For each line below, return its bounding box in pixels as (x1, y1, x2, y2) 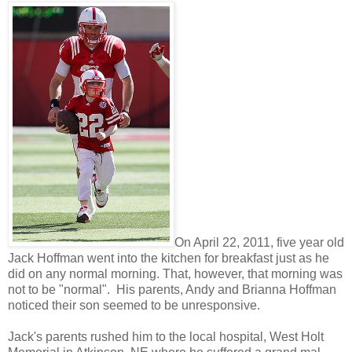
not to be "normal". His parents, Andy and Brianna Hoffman (8, 282, 336, 296)
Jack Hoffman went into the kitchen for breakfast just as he (8, 251, 329, 265)
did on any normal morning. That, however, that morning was (8, 266, 343, 280)
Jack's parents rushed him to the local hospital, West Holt (8, 329, 324, 343)
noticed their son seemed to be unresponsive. (8, 298, 260, 312)
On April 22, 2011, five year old (174, 235, 344, 249)
